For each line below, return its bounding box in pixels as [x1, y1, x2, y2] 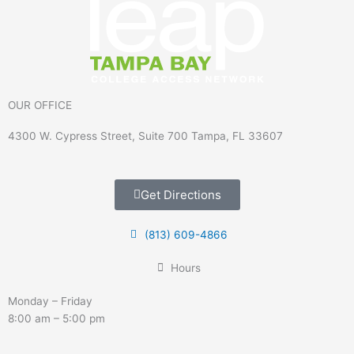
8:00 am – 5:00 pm [8, 311, 105, 325]
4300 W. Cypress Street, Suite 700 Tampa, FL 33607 [8, 129, 283, 142]
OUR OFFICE [8, 98, 72, 111]
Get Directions [140, 186, 221, 202]
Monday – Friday [8, 294, 92, 307]
